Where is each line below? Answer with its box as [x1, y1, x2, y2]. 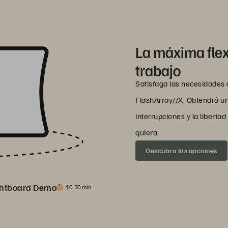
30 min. [74, 183, 93, 191]
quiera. [135, 127, 159, 138]
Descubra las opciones [146, 146, 217, 155]
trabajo [135, 61, 181, 80]
